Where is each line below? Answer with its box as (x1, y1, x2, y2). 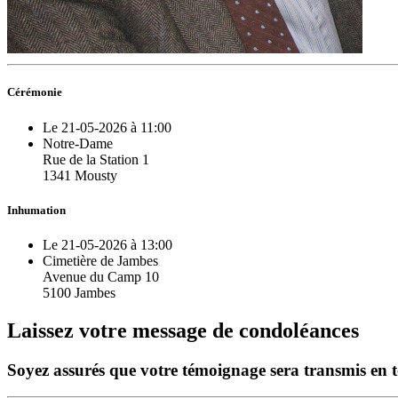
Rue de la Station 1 (43, 151, 149, 167)
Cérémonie (7, 85, 62, 99)
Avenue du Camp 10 (43, 268, 159, 284)
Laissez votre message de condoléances (7, 318, 359, 342)
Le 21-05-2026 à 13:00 (43, 236, 172, 252)
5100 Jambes (43, 284, 115, 300)
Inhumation (7, 203, 66, 217)
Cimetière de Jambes (43, 252, 158, 268)
